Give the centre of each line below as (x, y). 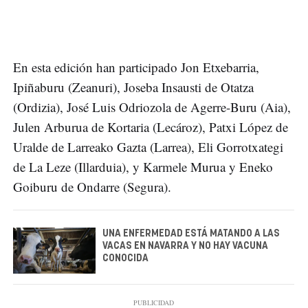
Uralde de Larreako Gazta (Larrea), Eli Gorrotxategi (148, 146)
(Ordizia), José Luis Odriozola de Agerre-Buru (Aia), (152, 107)
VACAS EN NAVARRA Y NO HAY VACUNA (185, 246)
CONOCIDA (125, 258)
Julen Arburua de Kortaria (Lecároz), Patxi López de (151, 126)
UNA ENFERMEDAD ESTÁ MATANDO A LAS (191, 233)
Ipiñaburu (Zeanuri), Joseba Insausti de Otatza (133, 87)
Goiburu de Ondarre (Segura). (92, 186)
